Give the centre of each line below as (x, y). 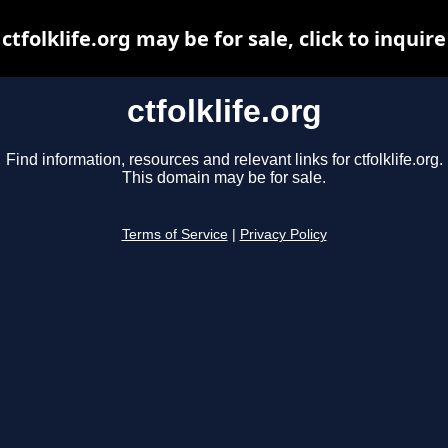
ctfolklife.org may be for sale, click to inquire (224, 38)
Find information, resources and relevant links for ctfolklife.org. (224, 160)
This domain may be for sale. (224, 178)
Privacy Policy (283, 235)
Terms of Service (174, 235)
